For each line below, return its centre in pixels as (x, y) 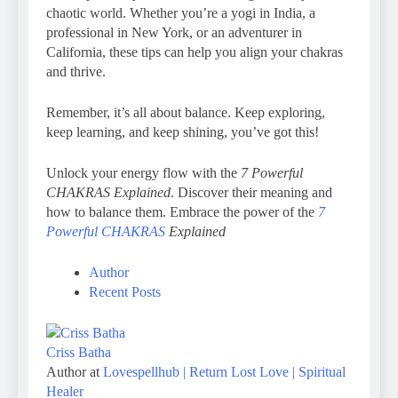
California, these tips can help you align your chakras (195, 52)
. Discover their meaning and (251, 193)
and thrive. (76, 72)
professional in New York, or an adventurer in (174, 33)
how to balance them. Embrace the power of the (182, 212)
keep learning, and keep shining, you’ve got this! (183, 132)
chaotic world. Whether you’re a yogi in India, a (181, 13)
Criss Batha (79, 353)
